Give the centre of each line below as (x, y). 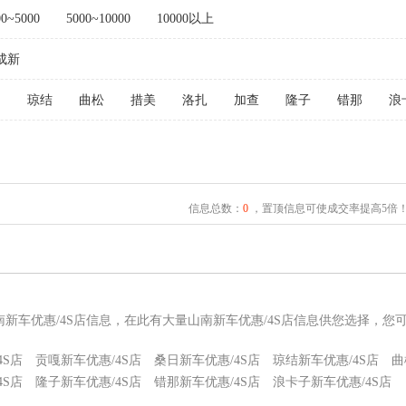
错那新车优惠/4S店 (207, 382)
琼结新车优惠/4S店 (326, 360)
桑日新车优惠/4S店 (207, 360)
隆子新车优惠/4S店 (88, 382)
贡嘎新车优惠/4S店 (88, 360)
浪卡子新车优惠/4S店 (332, 382)
